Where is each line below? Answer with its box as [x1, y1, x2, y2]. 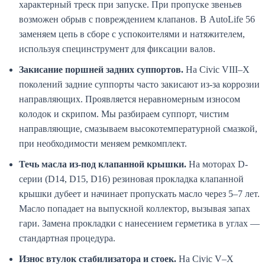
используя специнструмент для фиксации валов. [19, 44, 215, 54]
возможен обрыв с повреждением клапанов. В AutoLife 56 [19, 14, 255, 25]
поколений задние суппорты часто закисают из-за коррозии [19, 79, 260, 90]
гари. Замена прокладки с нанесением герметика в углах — [19, 218, 260, 229]
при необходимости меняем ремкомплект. [19, 138, 187, 149]
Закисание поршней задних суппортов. [19, 64, 183, 75]
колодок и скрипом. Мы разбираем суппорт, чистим [19, 109, 229, 119]
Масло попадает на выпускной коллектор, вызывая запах [19, 203, 250, 214]
